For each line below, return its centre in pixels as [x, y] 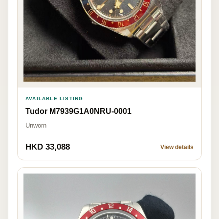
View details [177, 147]
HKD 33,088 [48, 147]
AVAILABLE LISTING [55, 99]
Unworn [36, 126]
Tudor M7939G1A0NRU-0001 [78, 111]
